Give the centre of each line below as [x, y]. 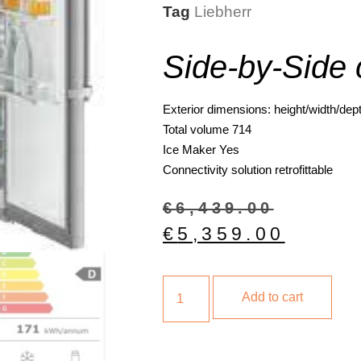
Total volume [196, 130]
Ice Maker [189, 150]
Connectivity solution [217, 170]
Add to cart [273, 297]
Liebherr [223, 12]
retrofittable [304, 170]
